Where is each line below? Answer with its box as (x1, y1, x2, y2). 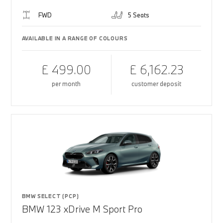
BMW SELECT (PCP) (21, 193, 79, 200)
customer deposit (131, 80, 182, 88)
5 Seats (128, 11, 149, 19)
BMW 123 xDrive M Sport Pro (21, 203, 142, 215)
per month (52, 80, 81, 88)
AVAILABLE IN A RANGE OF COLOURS (21, 35, 128, 42)
